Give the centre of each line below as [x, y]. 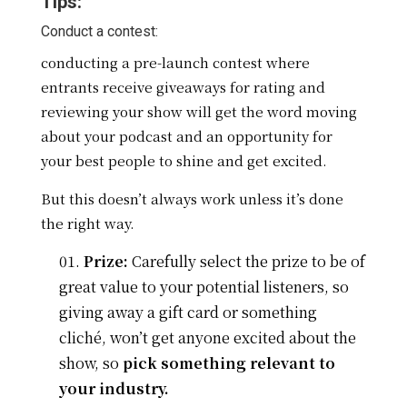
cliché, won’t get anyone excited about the [207, 338]
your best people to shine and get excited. [184, 161]
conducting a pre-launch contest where [175, 63]
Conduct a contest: [99, 32]
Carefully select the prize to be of [246, 262]
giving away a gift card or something [188, 313]
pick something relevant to [228, 363]
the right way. [87, 223]
